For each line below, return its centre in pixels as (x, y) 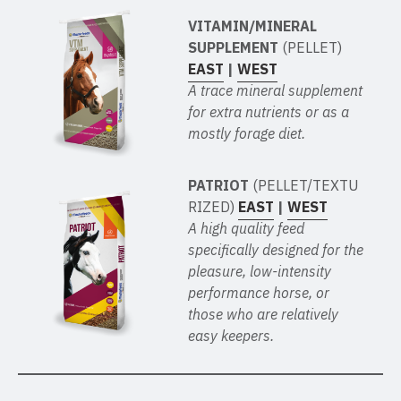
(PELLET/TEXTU (306, 185)
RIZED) (213, 206)
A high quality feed (247, 228)
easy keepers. (231, 335)
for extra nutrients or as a (269, 112)
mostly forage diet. (247, 134)
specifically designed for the (276, 249)
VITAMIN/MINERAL (253, 26)
